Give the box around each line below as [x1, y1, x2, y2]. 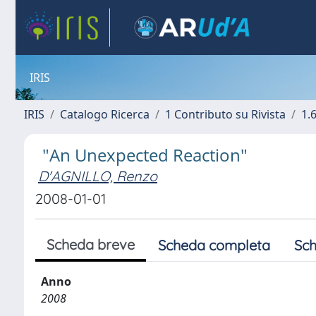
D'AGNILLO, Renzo [38, 167, 157, 185]
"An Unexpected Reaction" [42, 143, 248, 166]
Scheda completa [158, 236, 270, 254]
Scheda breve [47, 236, 135, 253]
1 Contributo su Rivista [165, 107, 286, 122]
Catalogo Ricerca [60, 107, 150, 122]
